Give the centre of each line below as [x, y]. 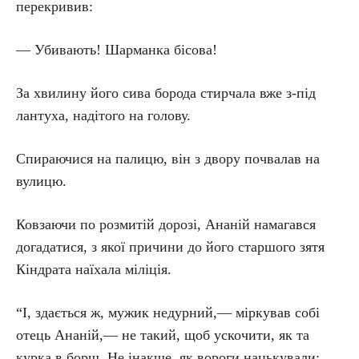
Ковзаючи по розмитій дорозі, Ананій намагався [166, 224]
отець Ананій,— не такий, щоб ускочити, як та [163, 335]
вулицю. [41, 181]
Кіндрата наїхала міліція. [94, 269]
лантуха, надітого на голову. [103, 115]
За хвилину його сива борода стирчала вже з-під [166, 93]
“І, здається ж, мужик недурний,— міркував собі [168, 313]
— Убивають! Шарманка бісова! [117, 50]
